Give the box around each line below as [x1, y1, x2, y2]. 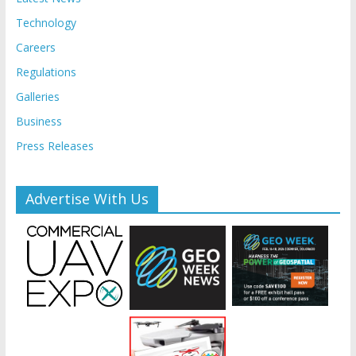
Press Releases [15, 138, 94, 154]
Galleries [15, 89, 60, 105]
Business [15, 114, 62, 130]
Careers [15, 40, 56, 56]
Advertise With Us [25, 189, 149, 209]
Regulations [15, 64, 76, 80]
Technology [15, 15, 76, 31]
